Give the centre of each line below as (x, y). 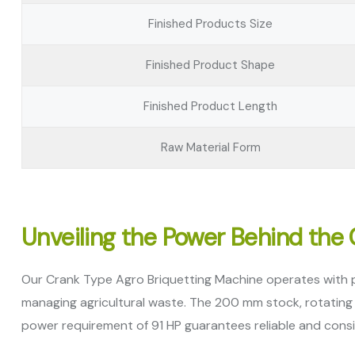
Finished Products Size (210, 24)
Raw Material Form (210, 147)
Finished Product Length (210, 106)
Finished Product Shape (210, 65)
